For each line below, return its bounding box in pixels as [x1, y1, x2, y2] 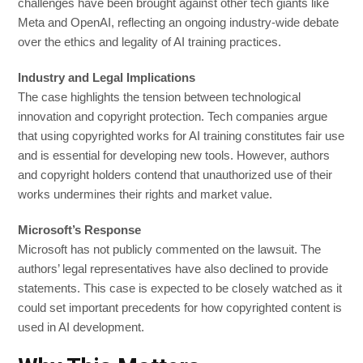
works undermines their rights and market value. [18, 187, 272, 202]
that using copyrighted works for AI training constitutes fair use [18, 129, 344, 143]
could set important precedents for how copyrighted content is [18, 301, 342, 315]
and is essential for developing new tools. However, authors [18, 148, 330, 163]
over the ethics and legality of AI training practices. [18, 35, 281, 49]
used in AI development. [18, 320, 144, 335]
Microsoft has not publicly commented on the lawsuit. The [18, 242, 321, 257]
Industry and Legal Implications [18, 70, 195, 85]
